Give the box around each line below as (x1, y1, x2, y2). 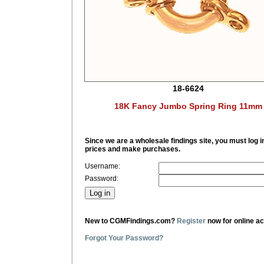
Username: (85, 161, 120, 170)
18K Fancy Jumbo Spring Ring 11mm (114, 101, 262, 111)
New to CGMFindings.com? (85, 216, 177, 225)
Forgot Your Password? (85, 233, 163, 242)
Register (177, 216, 206, 225)
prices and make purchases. (85, 144, 180, 153)
